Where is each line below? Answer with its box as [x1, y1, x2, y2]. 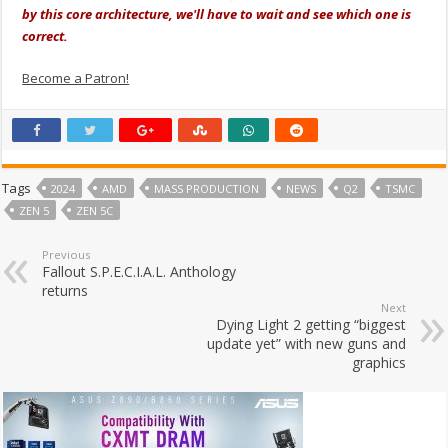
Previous [42, 246, 91, 262]
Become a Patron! [22, 68, 130, 87]
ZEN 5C [76, 202, 114, 218]
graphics [351, 352, 406, 372]
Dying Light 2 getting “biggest [215, 314, 406, 334]
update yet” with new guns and [206, 333, 406, 353]
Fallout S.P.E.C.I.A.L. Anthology [42, 261, 237, 281]
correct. [22, 26, 69, 45]
